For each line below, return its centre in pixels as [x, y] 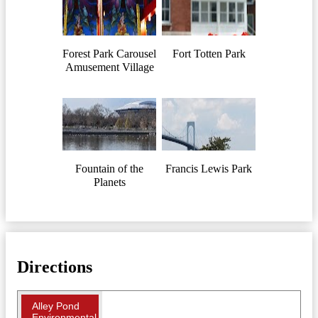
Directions [55, 267]
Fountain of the [109, 168]
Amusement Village [109, 67]
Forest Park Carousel [109, 53]
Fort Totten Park [209, 53]
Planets [109, 182]
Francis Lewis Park [209, 168]
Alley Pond [56, 306]
